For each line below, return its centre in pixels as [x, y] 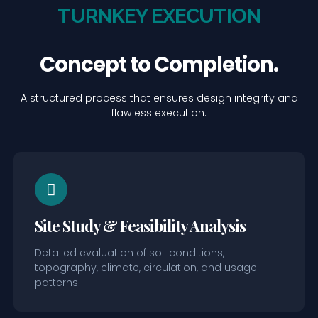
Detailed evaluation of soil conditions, [130, 253]
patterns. [57, 283]
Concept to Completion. [159, 65]
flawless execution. [159, 113]
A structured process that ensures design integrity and [159, 98]
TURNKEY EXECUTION [159, 16]
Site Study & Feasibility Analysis [140, 226]
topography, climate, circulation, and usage [146, 268]
